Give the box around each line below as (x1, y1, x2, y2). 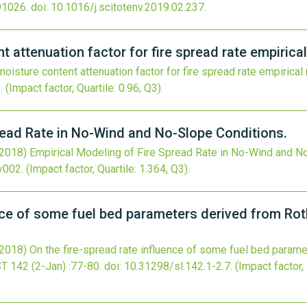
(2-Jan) (32, 260, 66, 273)
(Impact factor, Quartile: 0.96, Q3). (5, 82, 163, 95)
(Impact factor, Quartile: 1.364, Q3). (26, 162, 190, 175)
